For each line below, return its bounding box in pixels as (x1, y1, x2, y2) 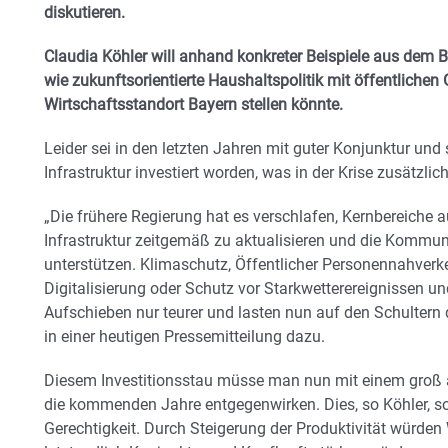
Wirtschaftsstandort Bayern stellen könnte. (44, 95, 343, 114)
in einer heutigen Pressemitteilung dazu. (44, 327, 325, 346)
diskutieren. (44, 3, 125, 22)
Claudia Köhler (44, 47, 147, 66)
